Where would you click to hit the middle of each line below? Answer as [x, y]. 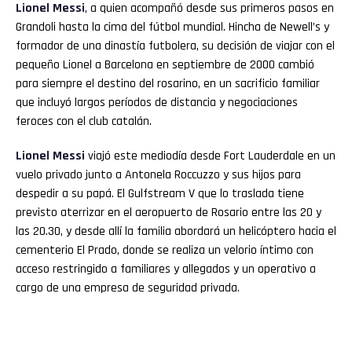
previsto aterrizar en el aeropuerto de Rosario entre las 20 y [169, 212]
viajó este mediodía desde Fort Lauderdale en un [210, 156]
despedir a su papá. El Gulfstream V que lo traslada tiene [160, 193]
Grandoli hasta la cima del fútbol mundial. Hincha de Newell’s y [172, 27]
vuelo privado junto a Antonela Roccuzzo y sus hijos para [158, 174]
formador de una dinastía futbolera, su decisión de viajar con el [175, 46]
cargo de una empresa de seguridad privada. [128, 288]
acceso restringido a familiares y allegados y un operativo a [166, 269]
